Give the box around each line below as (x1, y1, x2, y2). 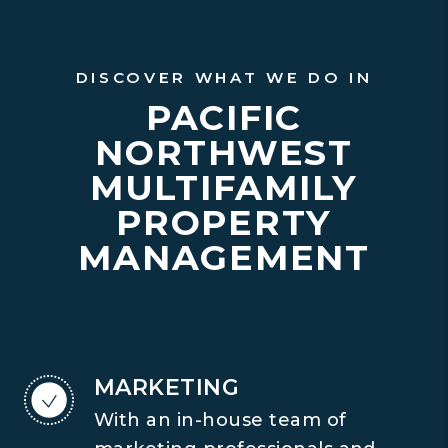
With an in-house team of (94, 409, 347, 431)
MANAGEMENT (78, 236, 370, 279)
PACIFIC (145, 96, 303, 139)
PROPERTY (116, 201, 332, 244)
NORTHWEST (95, 131, 353, 174)
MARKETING (94, 374, 240, 401)
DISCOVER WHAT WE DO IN (75, 68, 373, 87)
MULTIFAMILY (89, 166, 359, 209)
